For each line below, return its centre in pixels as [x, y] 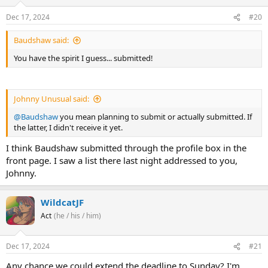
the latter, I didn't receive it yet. [68, 128]
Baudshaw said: [41, 40]
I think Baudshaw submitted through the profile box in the [126, 147]
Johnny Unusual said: [51, 99]
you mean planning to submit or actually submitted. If [155, 117]
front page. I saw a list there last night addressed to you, [122, 160]
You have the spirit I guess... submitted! [83, 58]
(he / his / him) [77, 215]
